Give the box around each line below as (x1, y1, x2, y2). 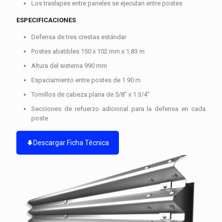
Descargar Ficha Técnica (33, 138, 109, 147)
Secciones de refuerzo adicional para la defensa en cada (31, 105, 206, 112)
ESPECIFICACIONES (16, 16, 76, 24)
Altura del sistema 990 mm (31, 61, 107, 69)
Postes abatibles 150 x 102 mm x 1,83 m (31, 47, 145, 55)
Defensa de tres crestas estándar (31, 33, 126, 41)
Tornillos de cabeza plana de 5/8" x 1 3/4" (31, 90, 150, 98)
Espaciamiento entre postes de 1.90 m (31, 76, 141, 84)
